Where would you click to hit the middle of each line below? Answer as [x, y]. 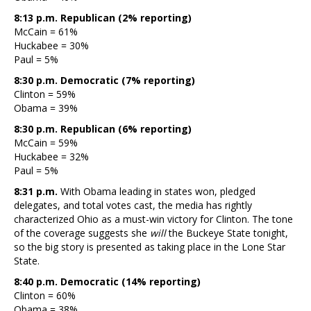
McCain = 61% [46, 31]
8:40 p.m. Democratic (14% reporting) [107, 281]
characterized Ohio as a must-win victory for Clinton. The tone [153, 219]
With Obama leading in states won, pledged [158, 191]
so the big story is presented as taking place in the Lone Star [150, 246]
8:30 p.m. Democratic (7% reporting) [104, 80]
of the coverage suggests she [82, 233]
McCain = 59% [46, 142]
